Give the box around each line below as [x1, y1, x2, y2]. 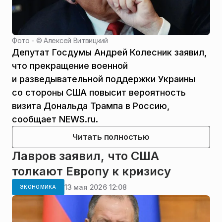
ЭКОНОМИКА [20, 184, 56, 190]
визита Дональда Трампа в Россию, [12, 101, 169, 111]
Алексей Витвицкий [44, 36, 108, 45]
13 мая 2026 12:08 [64, 182, 127, 191]
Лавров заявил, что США [12, 149, 159, 164]
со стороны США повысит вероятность [12, 87, 186, 98]
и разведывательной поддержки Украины [12, 74, 195, 85]
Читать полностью [72, 132, 150, 142]
